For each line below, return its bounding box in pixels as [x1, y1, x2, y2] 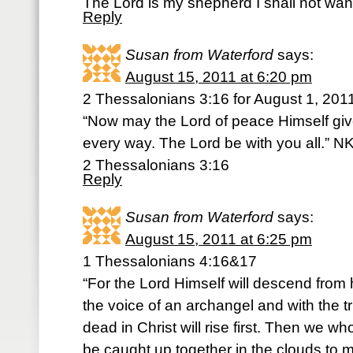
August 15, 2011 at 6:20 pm [125, 69, 312, 85]
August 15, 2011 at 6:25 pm [125, 231, 312, 247]
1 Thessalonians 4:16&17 [83, 253, 257, 269]
